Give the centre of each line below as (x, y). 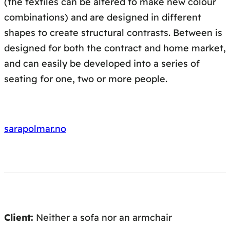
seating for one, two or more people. (86, 79)
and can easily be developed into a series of (102, 64)
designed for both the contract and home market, (115, 48)
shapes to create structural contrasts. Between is (113, 33)
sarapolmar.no (35, 129)
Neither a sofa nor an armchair (103, 218)
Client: (19, 218)
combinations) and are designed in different (103, 17)
